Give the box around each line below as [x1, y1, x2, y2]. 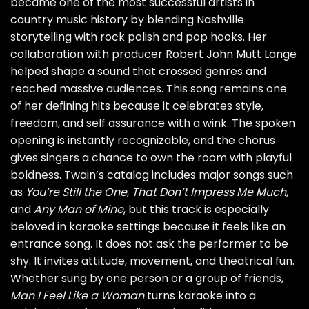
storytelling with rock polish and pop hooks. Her [10, 29, 267, 46]
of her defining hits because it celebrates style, [10, 98, 263, 114]
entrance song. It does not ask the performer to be [10, 236, 288, 252]
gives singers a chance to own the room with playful [10, 150, 292, 166]
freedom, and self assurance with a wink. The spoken [10, 115, 295, 132]
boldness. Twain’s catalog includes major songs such [10, 167, 293, 183]
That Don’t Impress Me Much [132, 184, 286, 201]
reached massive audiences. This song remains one [10, 81, 287, 97]
